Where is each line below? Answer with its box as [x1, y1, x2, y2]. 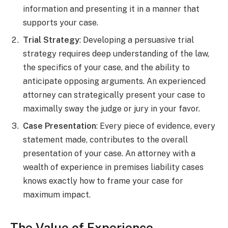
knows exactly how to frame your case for [23, 176, 183, 186]
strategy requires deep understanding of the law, [23, 49, 209, 59]
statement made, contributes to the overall [23, 135, 188, 145]
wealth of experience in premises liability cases [23, 162, 204, 173]
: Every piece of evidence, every [96, 121, 215, 131]
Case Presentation [23, 121, 96, 131]
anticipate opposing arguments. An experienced [23, 76, 206, 87]
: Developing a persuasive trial [79, 35, 194, 45]
